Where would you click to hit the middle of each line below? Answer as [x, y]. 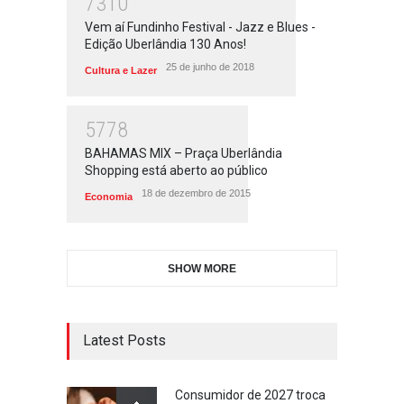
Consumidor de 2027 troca [250, 395]
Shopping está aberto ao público [176, 170]
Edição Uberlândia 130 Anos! [165, 44]
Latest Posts [124, 340]
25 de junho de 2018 [210, 67]
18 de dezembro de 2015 [196, 193]
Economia [109, 197]
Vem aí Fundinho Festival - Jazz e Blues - [200, 27]
